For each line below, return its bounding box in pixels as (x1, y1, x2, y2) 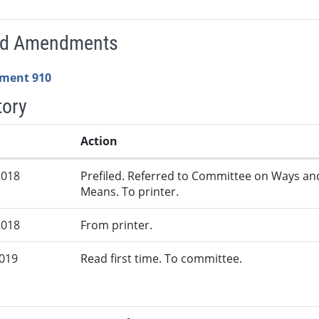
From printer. (80, 217, 153, 234)
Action (80, 133, 118, 150)
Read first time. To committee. (80, 251, 243, 267)
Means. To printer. (80, 184, 179, 200)
